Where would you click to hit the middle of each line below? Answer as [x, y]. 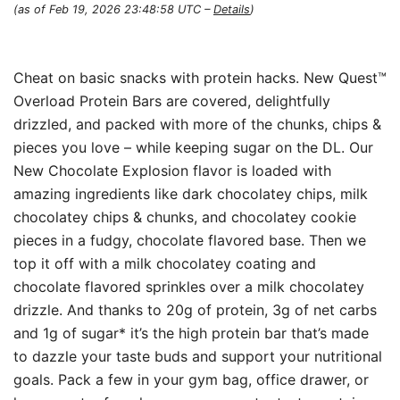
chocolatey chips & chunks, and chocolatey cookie [185, 217]
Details [232, 9]
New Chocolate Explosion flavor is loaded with [172, 170]
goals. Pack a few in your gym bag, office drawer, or [191, 379]
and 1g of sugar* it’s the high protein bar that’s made [191, 333]
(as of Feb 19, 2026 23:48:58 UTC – [113, 9]
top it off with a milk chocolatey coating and [165, 263]
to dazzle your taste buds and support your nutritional [198, 356]
